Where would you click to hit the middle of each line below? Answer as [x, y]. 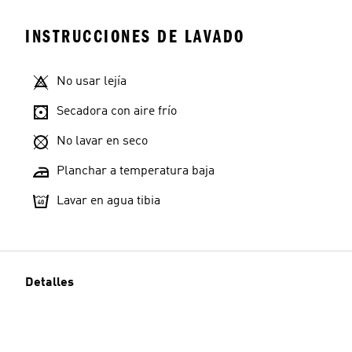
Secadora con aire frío [117, 112]
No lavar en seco [102, 141]
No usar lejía [92, 82]
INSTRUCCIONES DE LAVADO [135, 37]
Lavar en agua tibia [108, 201]
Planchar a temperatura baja [136, 171]
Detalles [49, 283]
